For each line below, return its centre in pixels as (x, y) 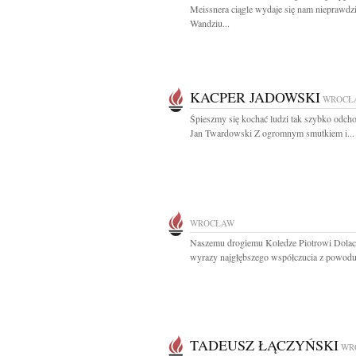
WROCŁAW (212, 223)
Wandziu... (210, 23)
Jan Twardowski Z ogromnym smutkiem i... (272, 133)
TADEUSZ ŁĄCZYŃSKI (264, 345)
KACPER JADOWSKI (255, 97)
